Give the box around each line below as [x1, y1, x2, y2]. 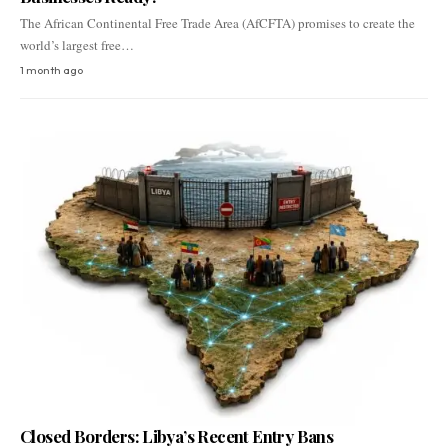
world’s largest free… [20, 36, 134, 55]
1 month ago [20, 63, 83, 78]
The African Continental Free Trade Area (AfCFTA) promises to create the [20, 14, 415, 33]
